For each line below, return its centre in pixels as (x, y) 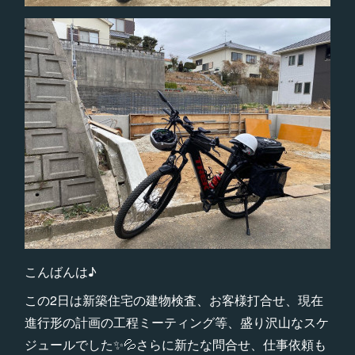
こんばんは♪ (60, 272)
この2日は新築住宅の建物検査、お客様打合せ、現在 (174, 300)
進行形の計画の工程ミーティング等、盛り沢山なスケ (176, 323)
